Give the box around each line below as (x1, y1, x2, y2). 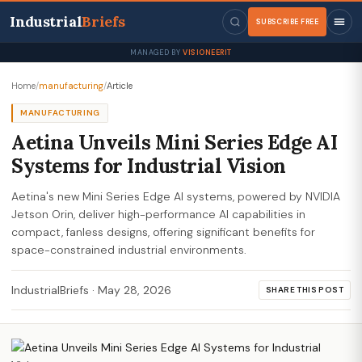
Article (107, 80, 133, 91)
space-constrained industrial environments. (11, 242, 246, 257)
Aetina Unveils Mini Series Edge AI (11, 129, 338, 155)
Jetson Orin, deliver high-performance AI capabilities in (11, 207, 305, 221)
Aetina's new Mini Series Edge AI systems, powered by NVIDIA (11, 189, 340, 204)
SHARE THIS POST (266, 284, 343, 295)
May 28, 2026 (98, 282, 171, 297)
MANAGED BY (130, 48, 183, 57)
